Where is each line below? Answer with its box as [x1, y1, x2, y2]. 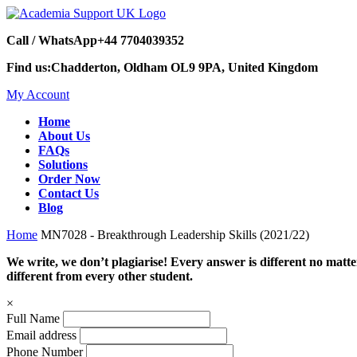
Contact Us [38, 186, 99, 200]
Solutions [38, 158, 88, 171]
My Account [6, 88, 69, 101]
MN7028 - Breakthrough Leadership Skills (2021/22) [41, 228, 309, 241]
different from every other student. [6, 269, 193, 283]
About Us [38, 129, 90, 143]
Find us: [6, 61, 51, 74]
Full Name [6, 312, 60, 325]
